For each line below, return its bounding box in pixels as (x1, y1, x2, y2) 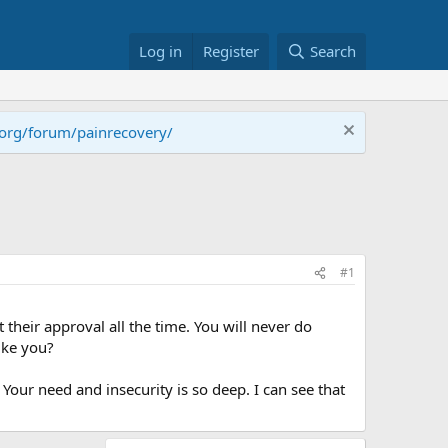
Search (310, 41, 356, 61)
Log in (139, 41, 183, 61)
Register (203, 41, 260, 61)
